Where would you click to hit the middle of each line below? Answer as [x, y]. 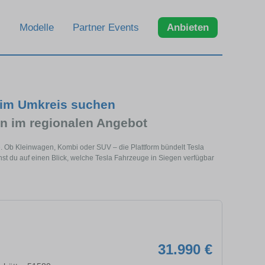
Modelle [37, 27]
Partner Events [106, 27]
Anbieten [188, 27]
